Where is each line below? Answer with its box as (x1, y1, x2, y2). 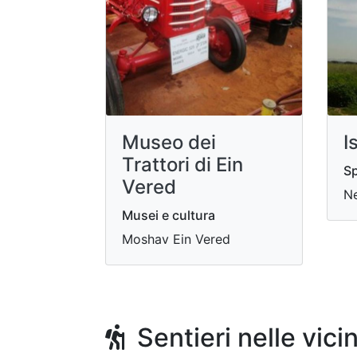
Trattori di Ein (122, 152, 243, 176)
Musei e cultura (122, 206, 215, 223)
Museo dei (122, 130, 216, 154)
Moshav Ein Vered (122, 230, 230, 247)
